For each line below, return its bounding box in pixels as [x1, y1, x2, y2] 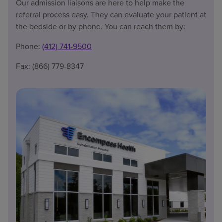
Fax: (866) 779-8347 [16, 60, 84, 72]
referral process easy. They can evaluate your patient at [16, 8, 206, 20]
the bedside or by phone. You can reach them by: [16, 20, 185, 32]
